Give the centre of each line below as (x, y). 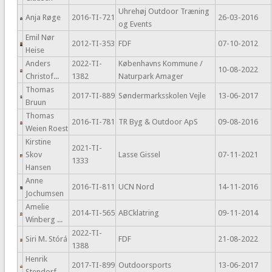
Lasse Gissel (139, 155)
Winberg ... (44, 220)
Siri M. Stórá (46, 239)
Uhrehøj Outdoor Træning (164, 12)
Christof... (42, 76)
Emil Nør (40, 38)
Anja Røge (43, 18)
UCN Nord (136, 187)
